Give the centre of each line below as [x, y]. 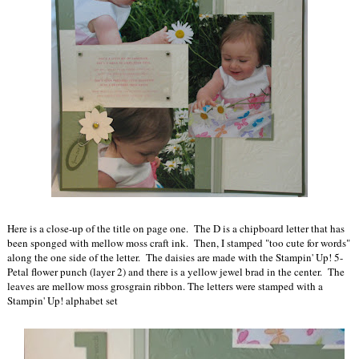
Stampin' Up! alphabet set [63, 301]
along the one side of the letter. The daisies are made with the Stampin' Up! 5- [175, 258]
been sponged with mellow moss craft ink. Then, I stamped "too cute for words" [179, 243]
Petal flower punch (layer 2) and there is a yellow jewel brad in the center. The [176, 272]
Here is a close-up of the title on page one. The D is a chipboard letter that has [176, 229]
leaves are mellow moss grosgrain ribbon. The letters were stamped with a [165, 286]
